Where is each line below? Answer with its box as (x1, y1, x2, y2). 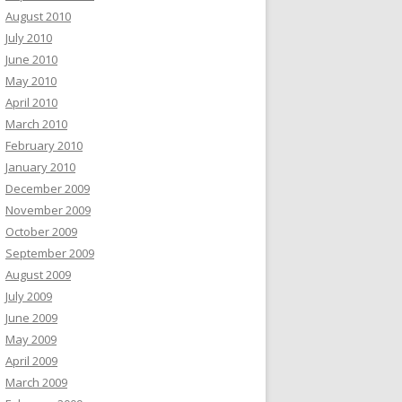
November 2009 (5, 202, 91, 218)
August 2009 (5, 267, 71, 283)
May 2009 (5, 331, 57, 347)
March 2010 (5, 116, 67, 132)
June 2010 (5, 51, 57, 67)
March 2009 (5, 374, 67, 390)
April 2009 (5, 353, 57, 369)
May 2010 (5, 73, 57, 89)
